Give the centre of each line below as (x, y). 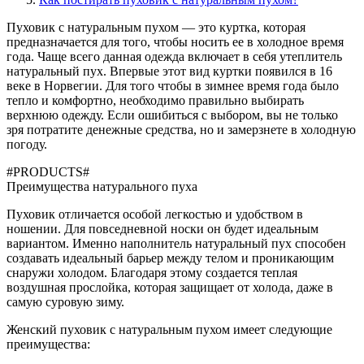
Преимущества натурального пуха (102, 186)
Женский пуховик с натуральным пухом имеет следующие (169, 329)
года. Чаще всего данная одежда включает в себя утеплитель (174, 56)
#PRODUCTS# (48, 171)
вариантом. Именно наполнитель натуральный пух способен (176, 243)
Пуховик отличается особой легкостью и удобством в (155, 214)
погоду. (27, 144)
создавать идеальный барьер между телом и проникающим (170, 258)
